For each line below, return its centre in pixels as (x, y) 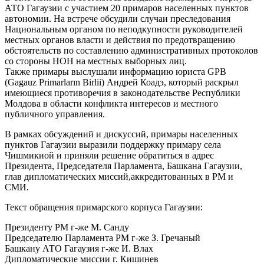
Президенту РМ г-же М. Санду (67, 227)
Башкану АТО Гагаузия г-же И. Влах (79, 248)
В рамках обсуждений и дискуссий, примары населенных (121, 134)
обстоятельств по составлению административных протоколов (131, 50)
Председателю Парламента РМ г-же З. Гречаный (103, 237)
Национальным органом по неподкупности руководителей (124, 29)
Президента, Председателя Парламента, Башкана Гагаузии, (123, 166)
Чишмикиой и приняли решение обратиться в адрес (109, 155)
